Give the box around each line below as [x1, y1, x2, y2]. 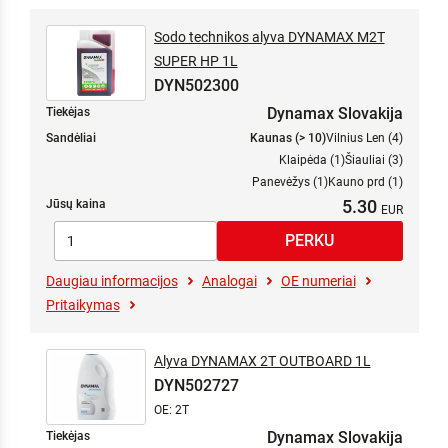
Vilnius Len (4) [325, 131, 403, 145]
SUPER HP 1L [153, 53, 238, 69]
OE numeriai [280, 273, 356, 289]
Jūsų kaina [45, 197, 106, 211]
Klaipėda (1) [278, 153, 345, 167]
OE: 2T [153, 403, 189, 417]
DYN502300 [153, 76, 239, 95]
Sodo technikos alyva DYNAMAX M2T [153, 29, 385, 45]
